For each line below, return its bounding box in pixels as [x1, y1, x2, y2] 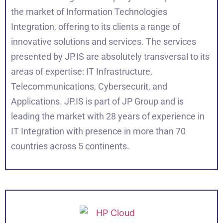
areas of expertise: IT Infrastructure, [11, 66, 152, 77]
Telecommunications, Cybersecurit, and [11, 81, 167, 92]
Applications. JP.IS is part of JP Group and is [11, 96, 184, 107]
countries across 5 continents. [11, 140, 129, 151]
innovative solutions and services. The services [11, 36, 196, 47]
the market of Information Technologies [11, 6, 167, 17]
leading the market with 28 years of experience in [11, 111, 205, 121]
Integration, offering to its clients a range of [11, 21, 180, 32]
